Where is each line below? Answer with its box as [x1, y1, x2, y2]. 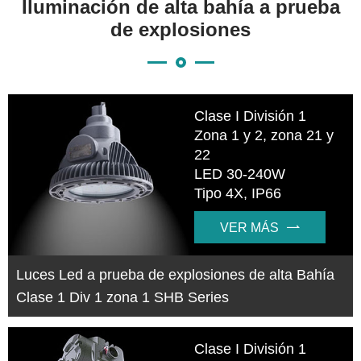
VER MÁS [220, 221, 280, 234]
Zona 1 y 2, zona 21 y [194, 127, 334, 143]
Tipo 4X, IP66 [194, 185, 282, 201]
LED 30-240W [194, 166, 286, 182]
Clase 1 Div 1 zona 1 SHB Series [16, 289, 229, 306]
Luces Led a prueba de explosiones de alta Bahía [16, 267, 334, 284]
